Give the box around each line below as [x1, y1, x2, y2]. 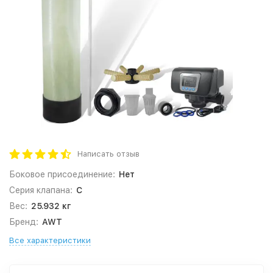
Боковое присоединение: [9, 169, 115, 179]
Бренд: [9, 217, 38, 227]
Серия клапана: [9, 185, 73, 195]
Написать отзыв [77, 149, 140, 158]
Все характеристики [9, 236, 91, 245]
